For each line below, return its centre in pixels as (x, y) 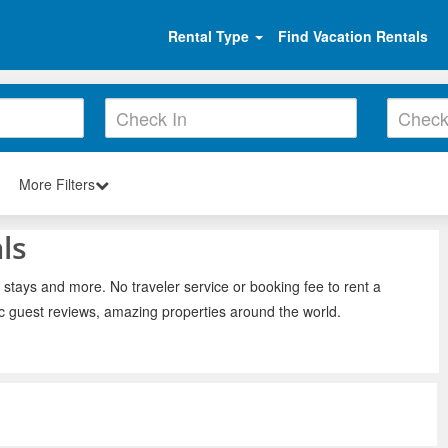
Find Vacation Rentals (353, 35)
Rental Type (210, 35)
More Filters (57, 183)
